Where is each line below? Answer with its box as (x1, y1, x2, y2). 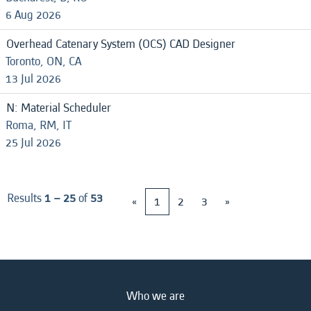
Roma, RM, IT (6, 117, 72, 134)
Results (7, 190, 44, 207)
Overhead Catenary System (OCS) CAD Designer (6, 35, 235, 53)
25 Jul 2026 (6, 134, 61, 151)
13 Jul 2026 (6, 70, 61, 87)
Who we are (126, 287, 185, 305)
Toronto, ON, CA (6, 53, 81, 70)
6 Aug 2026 (6, 6, 61, 24)
